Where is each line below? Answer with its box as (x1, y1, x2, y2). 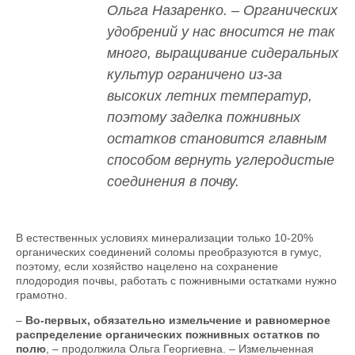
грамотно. (16, 288, 67, 302)
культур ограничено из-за (107, 67, 282, 82)
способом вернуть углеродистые (107, 152, 334, 168)
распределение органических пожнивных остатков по (16, 328, 320, 342)
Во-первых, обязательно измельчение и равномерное (25, 314, 330, 327)
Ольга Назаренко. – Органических (107, 2, 338, 18)
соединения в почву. (107, 174, 239, 189)
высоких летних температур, (107, 88, 312, 104)
